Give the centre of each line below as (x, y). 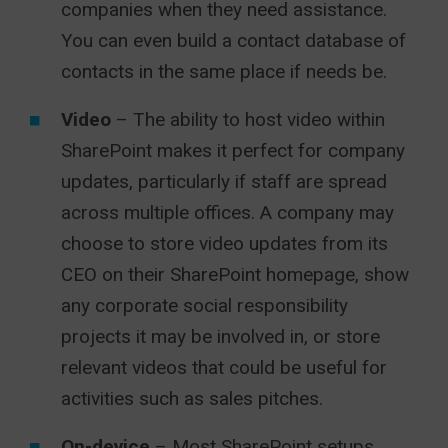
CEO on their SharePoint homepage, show (235, 275)
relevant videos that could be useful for (224, 368)
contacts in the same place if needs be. (224, 72)
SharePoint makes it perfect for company (233, 151)
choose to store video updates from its (224, 244)
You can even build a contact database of (233, 41)
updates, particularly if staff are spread (224, 182)
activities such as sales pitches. (192, 399)
